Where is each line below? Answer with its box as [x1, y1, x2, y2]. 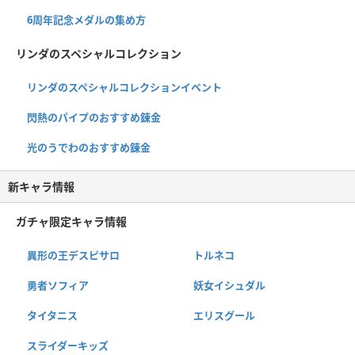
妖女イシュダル [193, 277, 265, 292]
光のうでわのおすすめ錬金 [27, 139, 151, 155]
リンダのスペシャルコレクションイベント [27, 79, 222, 94]
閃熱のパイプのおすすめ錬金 [27, 109, 161, 124]
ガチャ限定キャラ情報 [16, 213, 127, 229]
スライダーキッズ [27, 338, 109, 353]
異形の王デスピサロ [27, 247, 120, 262]
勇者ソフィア [27, 277, 89, 292]
